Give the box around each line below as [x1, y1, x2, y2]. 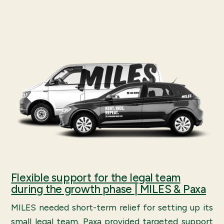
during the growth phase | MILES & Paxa [11, 182, 206, 196]
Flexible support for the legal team [11, 170, 180, 184]
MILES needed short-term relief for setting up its [11, 201, 213, 212]
